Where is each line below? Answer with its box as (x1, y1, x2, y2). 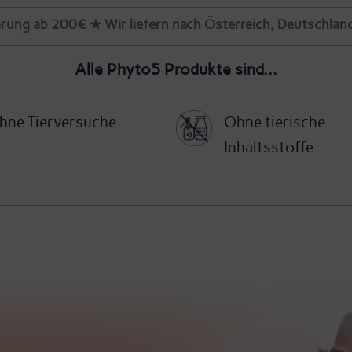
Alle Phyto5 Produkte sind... (75, 60, 277, 79)
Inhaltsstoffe (224, 138, 314, 157)
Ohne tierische (224, 113, 326, 132)
